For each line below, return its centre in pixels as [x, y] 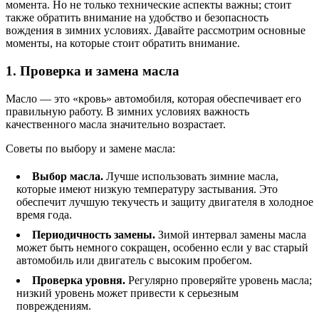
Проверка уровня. [80, 280]
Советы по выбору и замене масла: [90, 148]
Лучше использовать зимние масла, [192, 176]
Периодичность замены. [95, 234]
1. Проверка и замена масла [93, 70]
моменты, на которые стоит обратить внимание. [123, 43]
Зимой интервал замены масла [232, 234]
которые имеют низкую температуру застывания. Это [147, 189]
